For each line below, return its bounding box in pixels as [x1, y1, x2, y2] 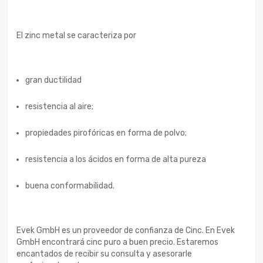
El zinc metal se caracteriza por [16, 30, 136, 41]
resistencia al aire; [25, 101, 93, 112]
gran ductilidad [25, 75, 82, 85]
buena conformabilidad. [25, 180, 114, 191]
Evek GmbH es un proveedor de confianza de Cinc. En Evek [16, 225, 235, 235]
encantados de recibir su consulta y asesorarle [16, 248, 192, 259]
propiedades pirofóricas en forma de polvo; [25, 127, 187, 138]
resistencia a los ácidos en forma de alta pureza [25, 154, 206, 164]
